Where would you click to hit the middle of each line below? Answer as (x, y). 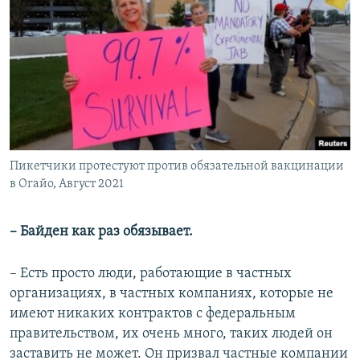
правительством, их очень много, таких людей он (171, 334)
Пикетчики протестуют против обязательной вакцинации (177, 167)
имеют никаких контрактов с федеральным (153, 314)
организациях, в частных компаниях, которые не (172, 294)
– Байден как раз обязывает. (101, 232)
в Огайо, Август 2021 (67, 184)
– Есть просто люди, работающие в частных (151, 274)
